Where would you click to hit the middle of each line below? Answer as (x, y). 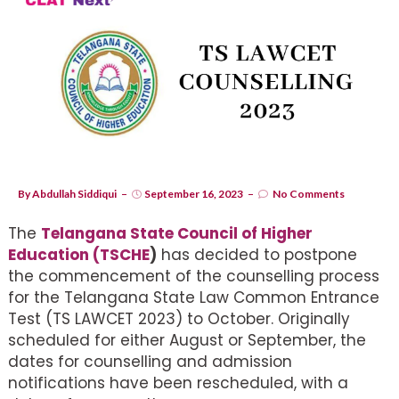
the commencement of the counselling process (194, 276)
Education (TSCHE (79, 254)
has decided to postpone (257, 254)
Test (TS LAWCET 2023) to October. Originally (179, 318)
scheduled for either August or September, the (187, 340)
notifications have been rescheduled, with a (178, 383)
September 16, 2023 (194, 193)
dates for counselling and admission (150, 361)
